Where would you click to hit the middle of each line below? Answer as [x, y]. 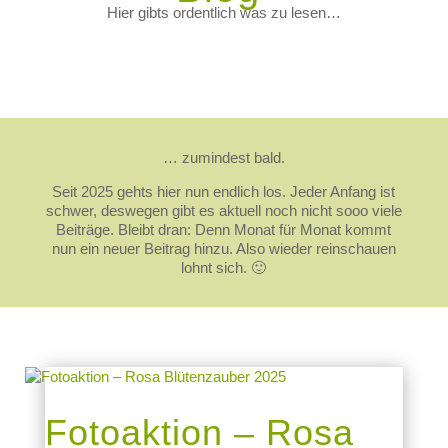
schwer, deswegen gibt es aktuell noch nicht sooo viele [223, 210]
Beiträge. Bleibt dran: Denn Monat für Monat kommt [224, 229]
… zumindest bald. [223, 157]
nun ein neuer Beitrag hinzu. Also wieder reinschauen [223, 248]
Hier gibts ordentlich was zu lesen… [223, 12]
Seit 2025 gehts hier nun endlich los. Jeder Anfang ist [224, 191]
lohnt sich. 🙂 [224, 267]
